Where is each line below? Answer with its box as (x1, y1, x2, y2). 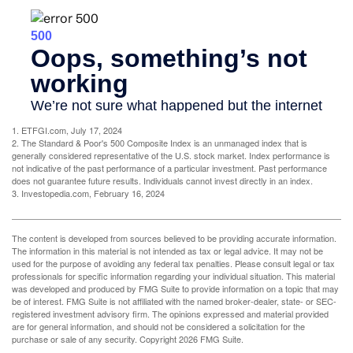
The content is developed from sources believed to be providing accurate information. (12, 232, 336, 245)
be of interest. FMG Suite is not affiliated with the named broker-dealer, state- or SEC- (12, 295, 336, 308)
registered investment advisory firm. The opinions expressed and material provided (12, 307, 329, 321)
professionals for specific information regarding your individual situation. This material (12, 269, 335, 283)
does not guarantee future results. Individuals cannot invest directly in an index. (12, 174, 313, 188)
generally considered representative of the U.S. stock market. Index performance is (12, 149, 330, 162)
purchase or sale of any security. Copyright (12, 333, 179, 346)
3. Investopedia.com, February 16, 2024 (12, 187, 165, 200)
